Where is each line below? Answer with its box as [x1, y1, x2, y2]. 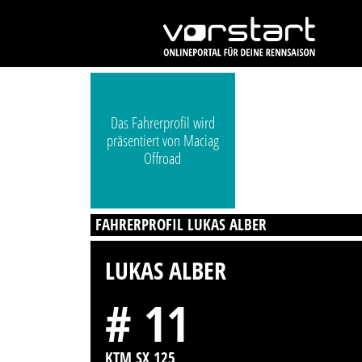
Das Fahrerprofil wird [110, 112, 215, 134]
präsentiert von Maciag [106, 130, 219, 152]
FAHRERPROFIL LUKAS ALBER [95, 213, 267, 235]
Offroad [144, 148, 182, 170]
